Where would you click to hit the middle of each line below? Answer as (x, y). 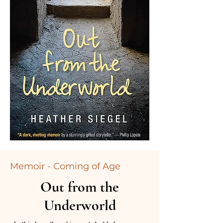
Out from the (80, 187)
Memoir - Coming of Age (65, 166)
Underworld (80, 205)
